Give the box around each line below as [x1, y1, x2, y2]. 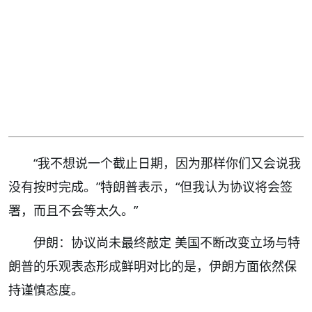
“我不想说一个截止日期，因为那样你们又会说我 [33, 155, 301, 172]
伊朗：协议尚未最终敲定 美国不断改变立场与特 [33, 234, 300, 251]
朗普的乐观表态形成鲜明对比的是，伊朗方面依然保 [8, 258, 297, 275]
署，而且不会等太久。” [8, 202, 138, 219]
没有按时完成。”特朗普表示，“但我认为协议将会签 [8, 178, 292, 196]
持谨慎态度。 [8, 281, 84, 299]
